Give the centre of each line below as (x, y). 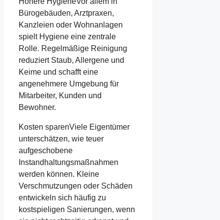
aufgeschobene (46, 151)
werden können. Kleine (59, 174)
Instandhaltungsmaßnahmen (69, 163)
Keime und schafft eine (58, 72)
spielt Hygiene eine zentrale (67, 37)
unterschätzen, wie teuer (61, 139)
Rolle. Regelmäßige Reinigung (73, 49)
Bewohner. (37, 108)
